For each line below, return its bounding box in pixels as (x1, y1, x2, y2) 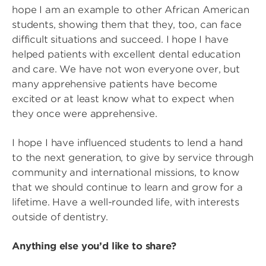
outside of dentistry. (12, 211, 108, 223)
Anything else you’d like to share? (12, 240, 179, 252)
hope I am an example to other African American (12, 4, 249, 15)
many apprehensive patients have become (12, 78, 217, 90)
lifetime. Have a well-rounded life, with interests (12, 197, 239, 208)
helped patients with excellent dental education (12, 49, 240, 60)
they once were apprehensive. (12, 108, 157, 119)
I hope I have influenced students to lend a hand (12, 137, 243, 148)
